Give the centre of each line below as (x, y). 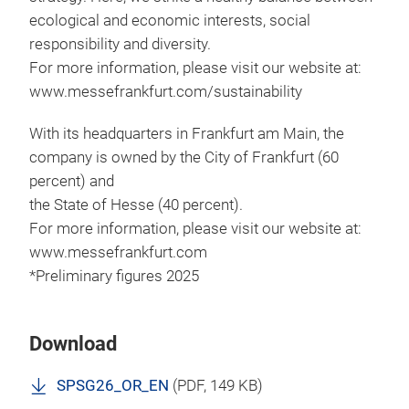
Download (73, 344)
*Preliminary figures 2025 (114, 276)
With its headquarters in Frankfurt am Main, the (187, 134)
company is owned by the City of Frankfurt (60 (184, 157)
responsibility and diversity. (120, 44)
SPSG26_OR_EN (113, 386)
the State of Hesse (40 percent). (136, 205)
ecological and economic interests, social (170, 21)
